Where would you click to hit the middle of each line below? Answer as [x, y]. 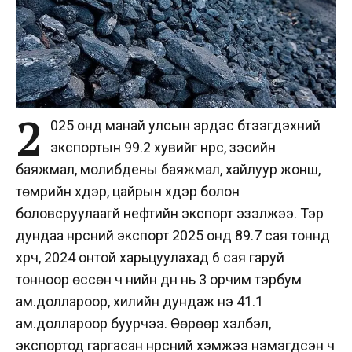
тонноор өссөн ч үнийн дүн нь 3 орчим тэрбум [159, 279]
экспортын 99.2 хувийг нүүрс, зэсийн [163, 147]
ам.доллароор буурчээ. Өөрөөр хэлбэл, [143, 323]
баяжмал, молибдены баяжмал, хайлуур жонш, [168, 169]
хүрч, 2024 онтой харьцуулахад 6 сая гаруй [150, 257]
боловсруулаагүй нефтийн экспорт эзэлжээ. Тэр [170, 213]
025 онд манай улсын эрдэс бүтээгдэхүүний [185, 125]
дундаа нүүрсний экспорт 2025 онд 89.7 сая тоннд [173, 235]
